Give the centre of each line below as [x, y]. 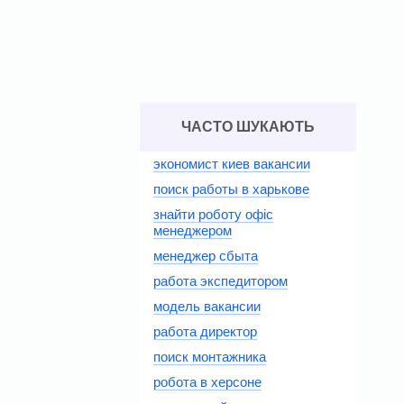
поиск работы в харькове [231, 189]
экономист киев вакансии [232, 164]
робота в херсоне [207, 382]
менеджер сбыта [206, 256]
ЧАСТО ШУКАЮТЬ [248, 127]
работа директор [205, 331]
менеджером [193, 230]
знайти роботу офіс [213, 214]
